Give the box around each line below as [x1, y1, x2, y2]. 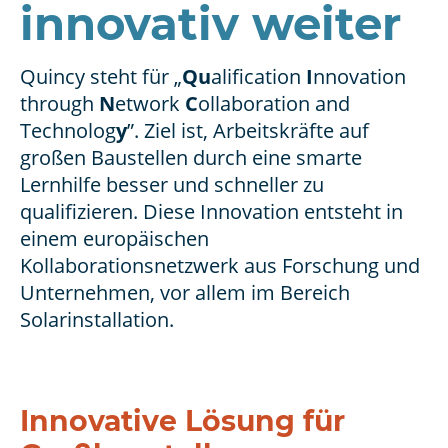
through [20, 90, 99, 118]
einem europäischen [20, 225, 209, 253]
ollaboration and [198, 90, 350, 118]
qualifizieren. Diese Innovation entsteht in [20, 198, 403, 226]
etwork [115, 90, 185, 118]
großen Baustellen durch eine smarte [20, 144, 362, 172]
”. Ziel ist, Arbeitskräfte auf [127, 117, 369, 145]
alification [211, 63, 306, 91]
